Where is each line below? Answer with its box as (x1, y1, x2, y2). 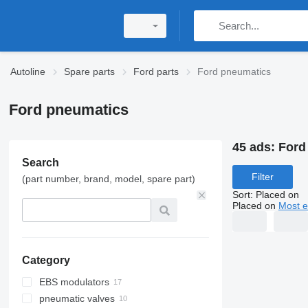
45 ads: (232, 140, 278, 154)
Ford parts (133, 66, 179, 77)
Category (21, 254, 70, 266)
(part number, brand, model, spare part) (21, 173, 195, 184)
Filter (251, 171, 274, 183)
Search (21, 157, 59, 168)
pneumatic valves (38, 293, 115, 304)
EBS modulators (38, 276, 109, 287)
